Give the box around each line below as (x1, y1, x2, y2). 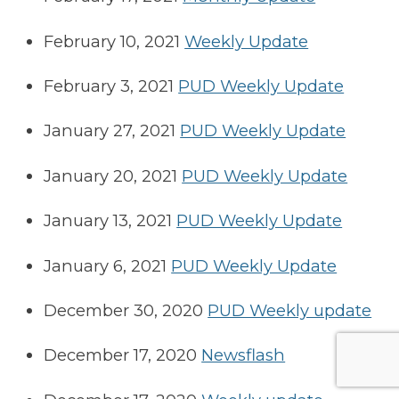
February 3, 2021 (44, 76, 175, 97)
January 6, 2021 (44, 255, 167, 276)
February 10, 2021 (44, 30, 181, 52)
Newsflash (201, 345, 286, 366)
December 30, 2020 (44, 300, 204, 322)
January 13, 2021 (44, 210, 173, 232)
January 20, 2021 (44, 165, 178, 186)
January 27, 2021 (44, 120, 176, 142)
